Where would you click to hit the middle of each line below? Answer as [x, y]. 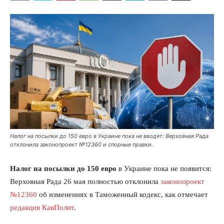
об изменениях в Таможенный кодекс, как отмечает [123, 194]
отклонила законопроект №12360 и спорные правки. [81, 144]
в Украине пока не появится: [164, 168]
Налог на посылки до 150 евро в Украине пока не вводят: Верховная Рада [109, 136]
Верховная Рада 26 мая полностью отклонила [85, 181]
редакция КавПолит [42, 207]
